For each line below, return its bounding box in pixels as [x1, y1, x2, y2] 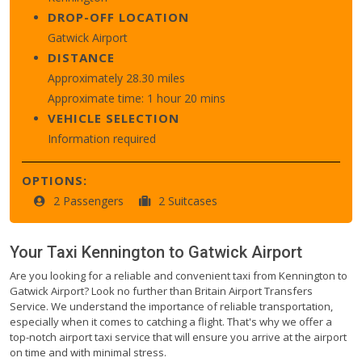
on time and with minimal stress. [10, 344, 166, 360]
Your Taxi [10, 242, 82, 262]
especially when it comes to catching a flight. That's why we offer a [10, 314, 332, 329]
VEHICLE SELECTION [48, 109, 179, 126]
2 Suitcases [158, 192, 217, 208]
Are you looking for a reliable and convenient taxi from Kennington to [10, 267, 347, 283]
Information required [48, 130, 156, 146]
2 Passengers [53, 192, 127, 208]
